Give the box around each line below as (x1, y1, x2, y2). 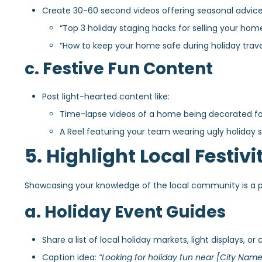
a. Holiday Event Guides (25, 201, 226, 224)
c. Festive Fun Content (25, 57, 213, 80)
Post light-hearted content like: (42, 90, 170, 102)
